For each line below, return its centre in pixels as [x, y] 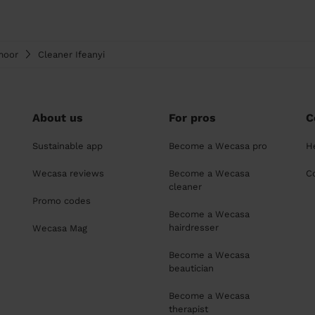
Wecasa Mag [60, 228]
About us [58, 118]
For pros [193, 118]
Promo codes [62, 201]
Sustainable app [67, 146]
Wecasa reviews [68, 173]
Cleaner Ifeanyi [71, 54]
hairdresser [194, 227]
